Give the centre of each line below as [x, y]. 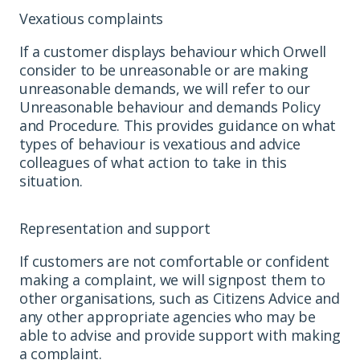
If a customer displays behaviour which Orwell [173, 51]
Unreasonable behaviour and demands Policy [170, 106]
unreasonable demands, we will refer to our [165, 88]
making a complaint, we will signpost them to [172, 279]
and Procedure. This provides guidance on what [178, 125]
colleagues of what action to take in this [153, 162]
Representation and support [115, 228]
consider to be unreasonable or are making [164, 70]
